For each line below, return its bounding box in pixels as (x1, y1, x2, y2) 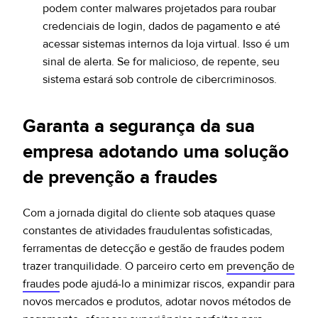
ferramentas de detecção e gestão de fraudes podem (23, 241, 285, 256)
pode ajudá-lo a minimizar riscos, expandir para (60, 277, 295, 291)
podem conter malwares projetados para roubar (43, 1, 276, 16)
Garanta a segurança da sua (23, 115, 255, 138)
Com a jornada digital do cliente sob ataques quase (23, 206, 275, 220)
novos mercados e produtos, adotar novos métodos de (23, 295, 291, 309)
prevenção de (226, 259, 295, 273)
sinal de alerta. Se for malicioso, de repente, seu (43, 55, 280, 69)
